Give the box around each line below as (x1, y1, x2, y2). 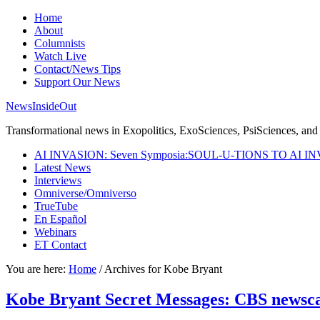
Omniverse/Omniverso (34, 187, 136, 199)
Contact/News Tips (34, 63, 121, 75)
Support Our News (34, 76, 120, 88)
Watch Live (34, 50, 86, 62)
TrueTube (34, 200, 78, 212)
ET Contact (34, 239, 86, 251)
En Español (34, 213, 86, 225)
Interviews (34, 174, 81, 186)
